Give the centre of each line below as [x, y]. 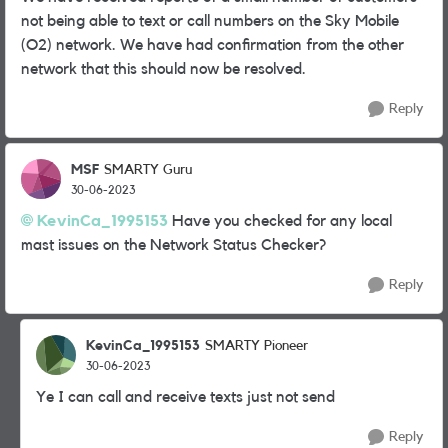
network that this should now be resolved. [163, 69]
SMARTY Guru [148, 170]
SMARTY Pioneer [256, 346]
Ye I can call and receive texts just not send [187, 397]
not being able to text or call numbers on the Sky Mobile [210, 21]
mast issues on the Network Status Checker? [173, 245]
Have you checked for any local [280, 221]
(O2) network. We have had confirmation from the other [212, 45]
